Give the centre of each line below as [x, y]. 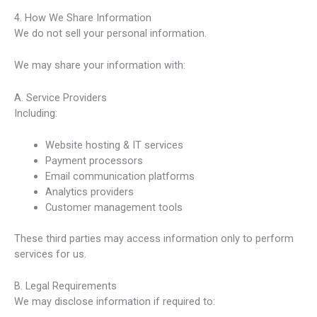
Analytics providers [89, 192]
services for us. [50, 254]
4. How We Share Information [83, 18]
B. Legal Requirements [65, 286]
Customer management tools [114, 208]
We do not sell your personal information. [110, 33]
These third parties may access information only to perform [154, 238]
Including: [36, 113]
